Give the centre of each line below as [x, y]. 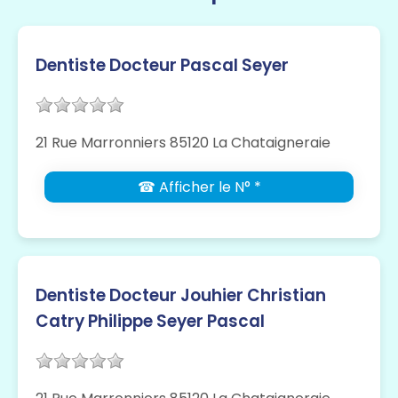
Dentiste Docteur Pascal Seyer [162, 66]
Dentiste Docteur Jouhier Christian [181, 296]
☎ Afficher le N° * [199, 187]
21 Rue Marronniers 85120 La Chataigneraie [183, 143]
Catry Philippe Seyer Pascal [150, 322]
